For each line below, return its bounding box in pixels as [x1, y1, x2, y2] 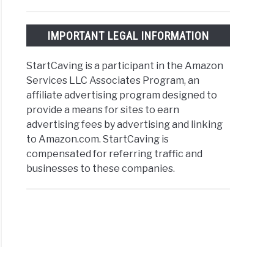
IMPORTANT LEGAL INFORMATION [47, 29, 209, 42]
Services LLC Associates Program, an [26, 74, 200, 86]
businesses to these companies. [26, 162, 176, 174]
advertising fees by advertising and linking [26, 118, 223, 130]
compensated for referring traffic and [26, 147, 203, 160]
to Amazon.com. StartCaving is [26, 133, 169, 145]
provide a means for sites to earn [26, 103, 180, 116]
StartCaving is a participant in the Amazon [26, 59, 224, 72]
